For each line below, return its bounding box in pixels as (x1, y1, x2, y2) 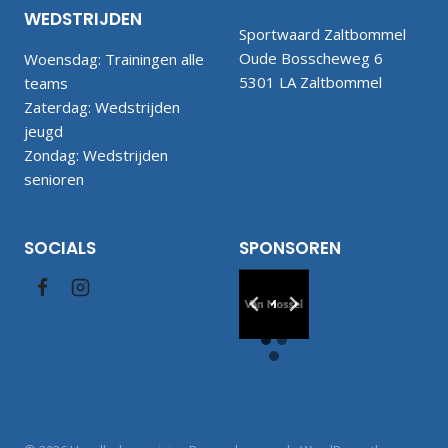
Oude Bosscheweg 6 (239, 47, 383, 68)
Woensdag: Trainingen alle (24, 48, 204, 69)
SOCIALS (24, 235, 96, 260)
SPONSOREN (239, 235, 341, 260)
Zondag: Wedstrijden (24, 144, 168, 165)
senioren (24, 168, 84, 189)
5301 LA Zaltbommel (239, 71, 382, 92)
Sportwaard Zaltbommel (239, 23, 406, 44)
